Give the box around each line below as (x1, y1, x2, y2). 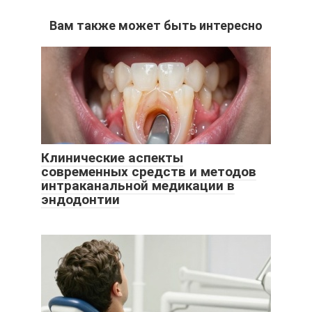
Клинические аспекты (41, 150, 183, 166)
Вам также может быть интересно (49, 18, 263, 33)
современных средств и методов (41, 164, 256, 180)
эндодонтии (41, 192, 120, 208)
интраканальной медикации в (41, 178, 235, 194)
